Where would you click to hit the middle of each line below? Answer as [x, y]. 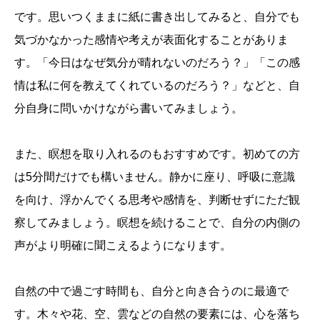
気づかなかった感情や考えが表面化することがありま [151, 40]
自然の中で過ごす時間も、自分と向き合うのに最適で [151, 291]
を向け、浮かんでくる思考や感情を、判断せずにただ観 [157, 200]
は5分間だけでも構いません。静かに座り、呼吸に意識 [155, 177]
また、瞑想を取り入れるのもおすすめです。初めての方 [157, 154]
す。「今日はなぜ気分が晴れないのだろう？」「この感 [157, 63]
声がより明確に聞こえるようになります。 [123, 246]
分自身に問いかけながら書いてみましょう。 [129, 109]
